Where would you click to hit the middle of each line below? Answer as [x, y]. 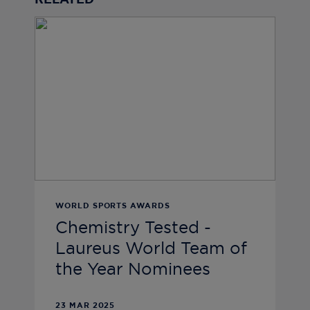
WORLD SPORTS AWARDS [113, 206]
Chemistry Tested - [133, 228]
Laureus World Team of [151, 249]
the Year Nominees [133, 270]
